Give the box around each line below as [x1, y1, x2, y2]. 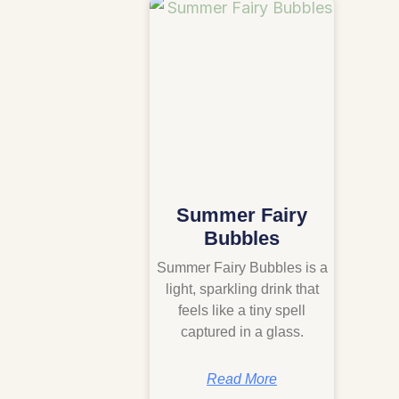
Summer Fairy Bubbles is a [156, 259, 328, 275]
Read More [207, 370, 277, 387]
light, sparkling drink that [165, 281, 319, 297]
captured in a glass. [180, 323, 304, 339]
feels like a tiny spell [178, 302, 305, 318]
